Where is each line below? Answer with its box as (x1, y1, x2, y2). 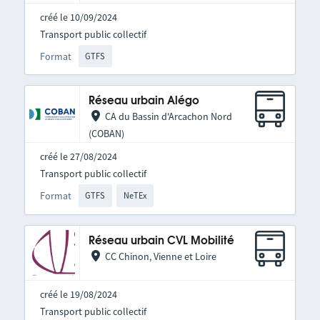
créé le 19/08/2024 (39, 287, 117, 301)
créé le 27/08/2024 (39, 150, 117, 164)
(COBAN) (88, 127, 124, 141)
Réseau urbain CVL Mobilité (88, 235, 234, 246)
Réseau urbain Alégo (88, 96, 199, 107)
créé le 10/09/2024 (39, 10, 117, 24)
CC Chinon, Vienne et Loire (104, 249, 216, 263)
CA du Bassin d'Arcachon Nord (104, 110, 232, 124)
